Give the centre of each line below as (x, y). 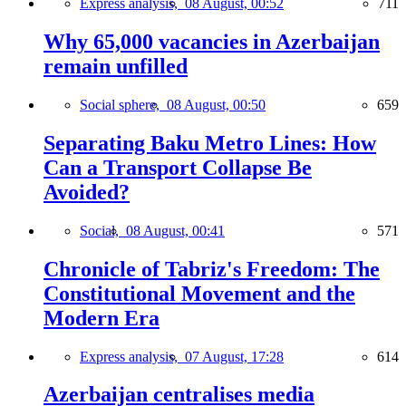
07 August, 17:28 (234, 356)
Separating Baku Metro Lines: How (210, 143)
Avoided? (87, 192)
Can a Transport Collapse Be (178, 167)
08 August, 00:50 (216, 104)
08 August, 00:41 (175, 230)
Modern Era (101, 318)
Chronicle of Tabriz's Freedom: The (212, 269)
